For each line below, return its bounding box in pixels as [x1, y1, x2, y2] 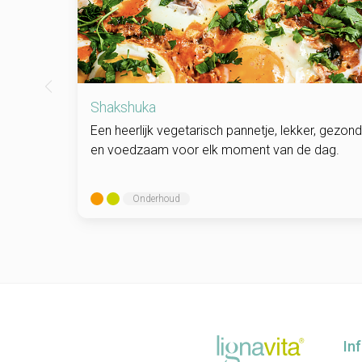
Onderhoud [133, 192, 180, 204]
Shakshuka [90, 98, 156, 116]
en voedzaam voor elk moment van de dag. [90, 141, 339, 158]
